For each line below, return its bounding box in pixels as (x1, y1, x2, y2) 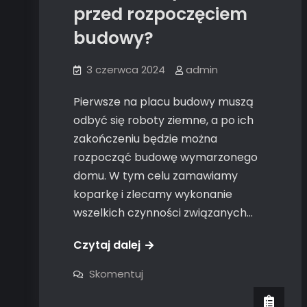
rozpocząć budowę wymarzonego (73, 149, 258, 166)
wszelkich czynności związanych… (73, 205, 253, 221)
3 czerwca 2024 (86, 62, 165, 77)
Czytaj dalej (73, 237, 140, 254)
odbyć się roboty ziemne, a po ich (73, 112, 254, 129)
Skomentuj (89, 267, 143, 282)
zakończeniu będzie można (73, 131, 217, 147)
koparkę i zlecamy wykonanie (73, 186, 232, 203)
